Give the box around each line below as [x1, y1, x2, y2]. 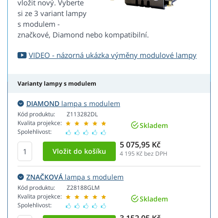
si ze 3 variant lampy [18, 8, 87, 18]
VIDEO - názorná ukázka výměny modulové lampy [29, 50, 197, 60]
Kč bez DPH [135, 149, 167, 158]
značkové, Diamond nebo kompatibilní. [18, 30, 149, 40]
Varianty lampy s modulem [18, 79, 96, 88]
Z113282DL [67, 110, 98, 119]
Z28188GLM [67, 183, 100, 192]
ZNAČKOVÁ [26, 172, 63, 182]
